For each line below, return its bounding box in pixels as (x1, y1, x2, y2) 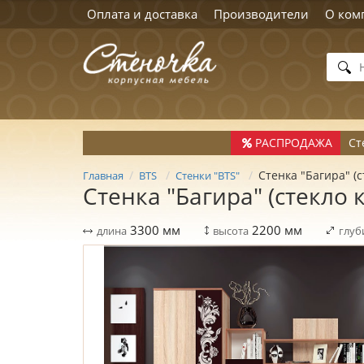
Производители (214, 6, 309, 22)
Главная (83, 168, 123, 183)
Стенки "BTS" (175, 168, 240, 183)
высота (213, 223, 249, 238)
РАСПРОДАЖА (254, 135, 332, 150)
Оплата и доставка (87, 6, 197, 22)
